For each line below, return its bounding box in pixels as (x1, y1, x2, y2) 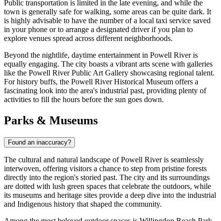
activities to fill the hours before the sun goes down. (4, 95, 164, 104)
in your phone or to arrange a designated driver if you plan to (4, 25, 193, 34)
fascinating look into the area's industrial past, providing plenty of (4, 86, 206, 95)
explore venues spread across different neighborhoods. (4, 34, 173, 43)
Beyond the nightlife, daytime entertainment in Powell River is (4, 51, 198, 60)
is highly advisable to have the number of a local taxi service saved (4, 16, 211, 25)
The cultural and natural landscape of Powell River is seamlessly (4, 155, 204, 164)
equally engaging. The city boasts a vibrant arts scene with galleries (4, 60, 213, 69)
